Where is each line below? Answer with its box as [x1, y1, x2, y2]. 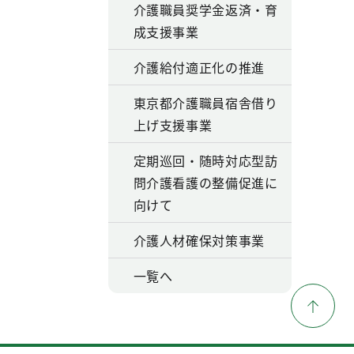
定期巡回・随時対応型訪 [133, 151, 278, 170]
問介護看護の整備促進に [133, 173, 278, 192]
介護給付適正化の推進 [133, 58, 265, 77]
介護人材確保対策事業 [133, 231, 265, 250]
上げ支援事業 [133, 115, 213, 134]
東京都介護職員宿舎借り [133, 93, 278, 112]
